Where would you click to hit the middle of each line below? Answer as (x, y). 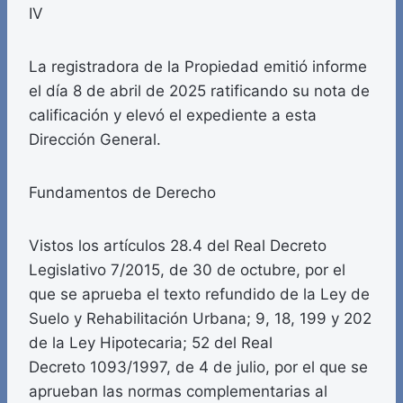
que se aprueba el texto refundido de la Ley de (199, 295)
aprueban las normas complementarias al (178, 392)
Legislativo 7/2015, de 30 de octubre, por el (187, 270)
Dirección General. (95, 140)
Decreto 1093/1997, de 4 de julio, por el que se (198, 367)
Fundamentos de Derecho (122, 193)
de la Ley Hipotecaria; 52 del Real (151, 343)
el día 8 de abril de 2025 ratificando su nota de (199, 91)
